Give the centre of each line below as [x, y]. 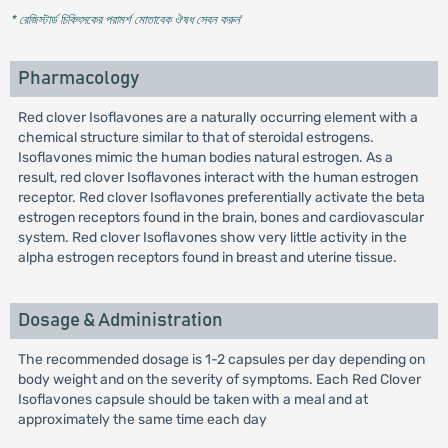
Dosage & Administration [120, 320]
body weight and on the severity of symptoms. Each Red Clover [219, 379]
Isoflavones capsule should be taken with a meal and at [192, 399]
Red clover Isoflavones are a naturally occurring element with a [217, 117]
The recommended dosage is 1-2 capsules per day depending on [221, 359]
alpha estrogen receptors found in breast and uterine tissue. [207, 257]
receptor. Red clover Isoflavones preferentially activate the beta [221, 197]
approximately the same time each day [142, 419]
